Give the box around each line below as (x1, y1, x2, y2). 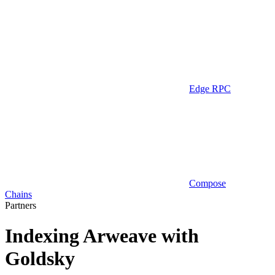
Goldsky (5, 247, 75, 269)
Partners (5, 200, 36, 211)
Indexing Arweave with (5, 224, 199, 247)
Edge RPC (189, 83, 231, 95)
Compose (189, 178, 226, 189)
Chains (5, 189, 32, 200)
